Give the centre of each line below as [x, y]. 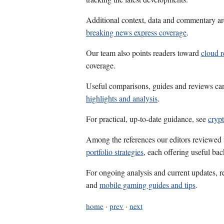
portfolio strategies [115, 152]
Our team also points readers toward [143, 53]
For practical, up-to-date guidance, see [147, 119]
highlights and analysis [122, 98]
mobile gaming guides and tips [147, 185]
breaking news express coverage [136, 32]
